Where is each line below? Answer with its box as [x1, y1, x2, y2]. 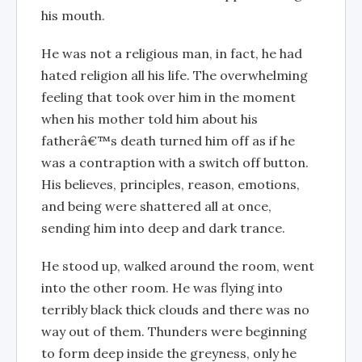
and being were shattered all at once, [41, 198, 271, 214]
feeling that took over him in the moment [41, 89, 296, 105]
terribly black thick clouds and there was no [41, 301, 309, 318]
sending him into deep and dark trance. [41, 220, 285, 236]
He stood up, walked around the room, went [41, 258, 314, 274]
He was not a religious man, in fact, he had [41, 45, 302, 61]
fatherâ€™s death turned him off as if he [41, 133, 295, 149]
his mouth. [41, 7, 105, 23]
